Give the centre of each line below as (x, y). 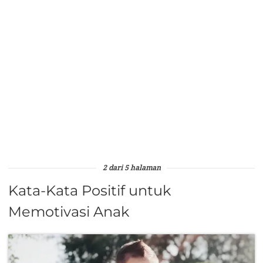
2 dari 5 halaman (131, 168)
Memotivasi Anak (69, 211)
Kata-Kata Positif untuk (90, 190)
